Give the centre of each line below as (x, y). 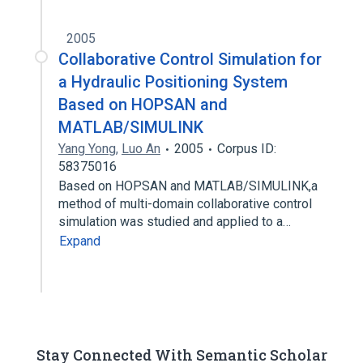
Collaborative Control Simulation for (190, 59)
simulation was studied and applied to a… (176, 222)
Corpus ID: (247, 149)
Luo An (141, 149)
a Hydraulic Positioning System (173, 82)
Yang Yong (87, 149)
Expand (80, 241)
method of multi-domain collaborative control (185, 204)
